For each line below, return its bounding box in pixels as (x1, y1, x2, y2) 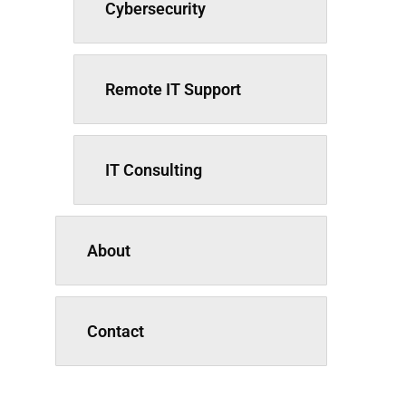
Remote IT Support (104, 80, 241, 99)
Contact (86, 322, 144, 341)
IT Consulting (104, 160, 202, 179)
